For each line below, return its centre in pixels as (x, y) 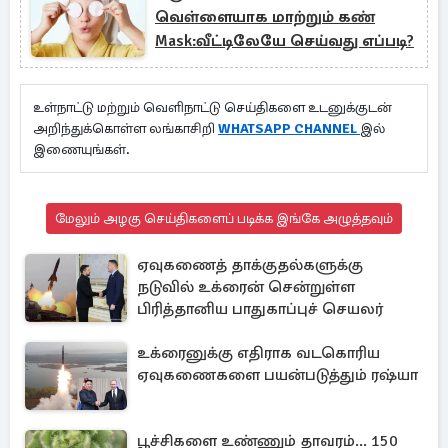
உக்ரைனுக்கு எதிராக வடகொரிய (258, 353)
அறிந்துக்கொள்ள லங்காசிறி (125, 128)
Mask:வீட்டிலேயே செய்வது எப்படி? (284, 41)
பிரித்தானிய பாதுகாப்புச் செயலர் (260, 309)
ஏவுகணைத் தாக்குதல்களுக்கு (250, 265)
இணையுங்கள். (83, 149)
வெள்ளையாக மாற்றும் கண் (265, 17)
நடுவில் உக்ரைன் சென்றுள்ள (246, 287)
